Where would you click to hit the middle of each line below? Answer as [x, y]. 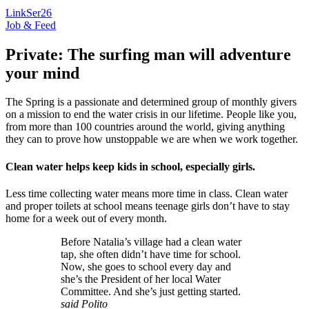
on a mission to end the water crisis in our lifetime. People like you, [151, 114]
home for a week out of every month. [86, 218]
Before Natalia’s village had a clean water [151, 241]
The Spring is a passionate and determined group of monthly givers [151, 102]
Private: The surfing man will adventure [148, 54]
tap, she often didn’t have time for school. [151, 254]
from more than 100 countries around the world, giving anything [145, 127]
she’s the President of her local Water [141, 279]
